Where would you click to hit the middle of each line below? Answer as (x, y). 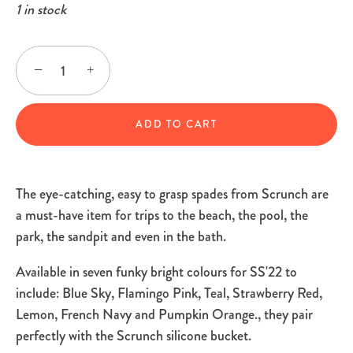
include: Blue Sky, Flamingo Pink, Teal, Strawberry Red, (169, 294)
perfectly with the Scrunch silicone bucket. (134, 336)
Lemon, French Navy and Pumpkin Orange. (137, 315)
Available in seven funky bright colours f (125, 272)
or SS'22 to (266, 272)
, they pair (285, 315)
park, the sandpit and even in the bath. (121, 237)
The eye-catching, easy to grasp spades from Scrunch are (172, 194)
